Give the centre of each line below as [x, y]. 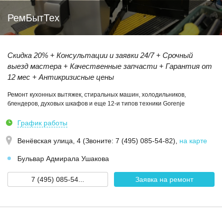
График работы [42, 123]
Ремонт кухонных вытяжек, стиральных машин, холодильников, [97, 95]
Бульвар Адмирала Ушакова [63, 159]
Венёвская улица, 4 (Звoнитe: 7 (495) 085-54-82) [96, 141]
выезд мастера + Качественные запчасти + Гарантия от [110, 66]
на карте [193, 141]
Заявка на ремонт [164, 179]
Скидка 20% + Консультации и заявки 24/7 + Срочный [100, 55]
